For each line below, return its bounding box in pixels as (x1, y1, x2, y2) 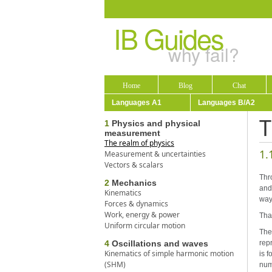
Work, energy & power (104, 209, 180, 220)
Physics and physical (109, 118, 200, 129)
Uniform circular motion (104, 220, 185, 231)
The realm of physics (104, 138, 174, 149)
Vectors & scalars (104, 160, 163, 171)
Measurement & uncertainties (104, 149, 206, 160)
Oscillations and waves (109, 239, 208, 249)
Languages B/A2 (198, 98, 255, 107)
